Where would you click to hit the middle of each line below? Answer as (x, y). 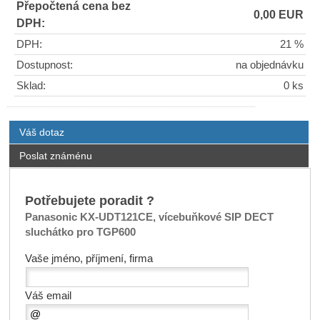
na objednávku (270, 65)
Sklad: (31, 85)
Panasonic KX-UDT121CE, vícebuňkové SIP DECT (149, 217)
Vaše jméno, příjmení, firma (89, 258)
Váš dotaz (41, 132)
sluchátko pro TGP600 (80, 232)
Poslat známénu (55, 155)
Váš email (48, 295)
